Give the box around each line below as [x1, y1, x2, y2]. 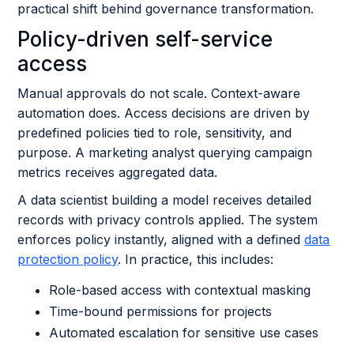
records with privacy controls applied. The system [17, 212, 318, 228]
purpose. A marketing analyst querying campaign [17, 145, 313, 160]
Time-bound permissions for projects [49, 303, 273, 319]
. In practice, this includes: [118, 251, 274, 267]
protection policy [17, 251, 119, 267]
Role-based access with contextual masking [49, 282, 311, 298]
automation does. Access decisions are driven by [17, 105, 311, 121]
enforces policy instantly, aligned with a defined [17, 232, 305, 247]
